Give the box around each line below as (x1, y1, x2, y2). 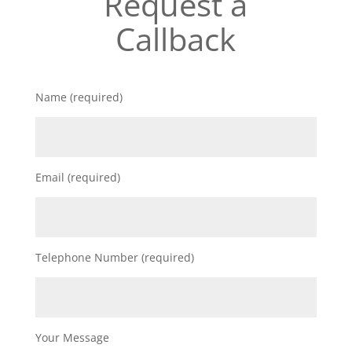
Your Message (35, 330, 109, 345)
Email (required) (35, 170, 120, 185)
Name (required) (35, 90, 123, 104)
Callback (115, 17, 236, 60)
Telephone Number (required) (35, 250, 194, 265)
